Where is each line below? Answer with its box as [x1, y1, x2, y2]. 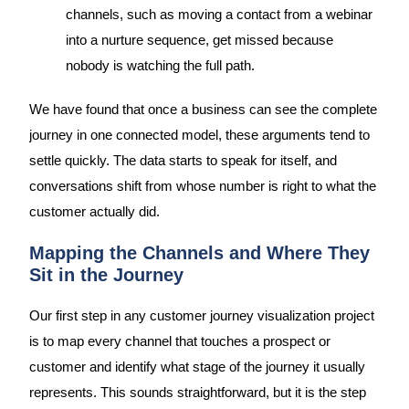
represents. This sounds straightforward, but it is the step [28, 384, 366, 400]
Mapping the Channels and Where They [28, 242, 370, 263]
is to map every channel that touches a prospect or [28, 333, 330, 349]
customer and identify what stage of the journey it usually [28, 359, 365, 374]
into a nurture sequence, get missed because [65, 33, 333, 48]
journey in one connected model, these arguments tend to [28, 127, 370, 142]
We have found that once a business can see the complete [28, 101, 377, 117]
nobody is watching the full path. [65, 58, 255, 74]
